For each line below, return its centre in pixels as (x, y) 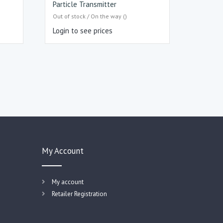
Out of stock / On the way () (90, 16)
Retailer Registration (79, 194)
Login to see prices (83, 31)
